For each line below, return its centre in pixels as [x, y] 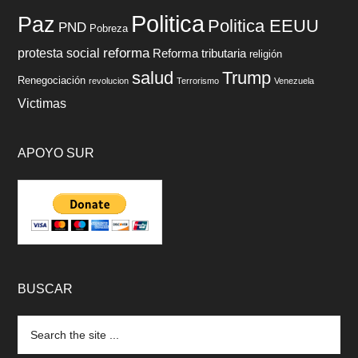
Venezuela [294, 81]
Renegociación [52, 80]
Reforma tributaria [200, 53]
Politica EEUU [264, 26]
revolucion [109, 81]
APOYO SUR [56, 153]
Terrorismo [198, 81]
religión [266, 54]
